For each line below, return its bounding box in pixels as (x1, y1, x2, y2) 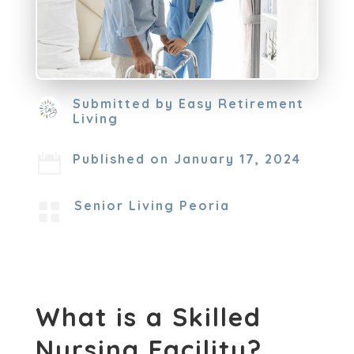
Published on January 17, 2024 (72, 151, 301, 168)
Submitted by (72, 96, 179, 112)
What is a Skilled (35, 301, 262, 333)
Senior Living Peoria (73, 198, 230, 214)
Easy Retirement (178, 96, 304, 112)
